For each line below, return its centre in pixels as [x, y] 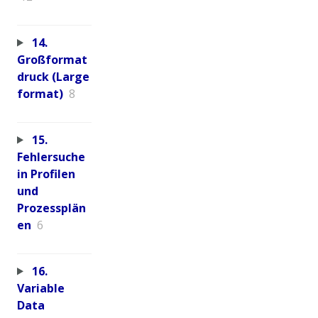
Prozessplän [51, 208]
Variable [41, 288]
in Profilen [46, 174]
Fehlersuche [51, 157]
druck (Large [53, 76]
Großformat [52, 59]
